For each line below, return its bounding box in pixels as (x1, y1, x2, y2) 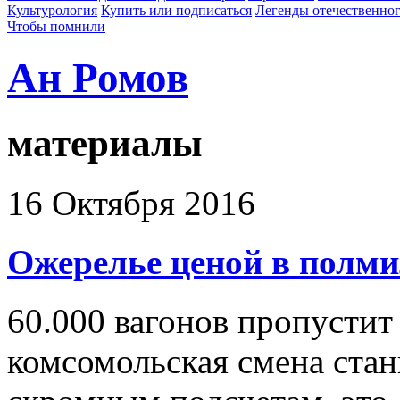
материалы (7, 121, 203, 164)
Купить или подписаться (101, 3, 252, 18)
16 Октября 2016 (7, 183, 255, 222)
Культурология (7, 3, 97, 18)
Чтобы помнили (7, 19, 105, 34)
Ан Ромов (7, 54, 188, 102)
